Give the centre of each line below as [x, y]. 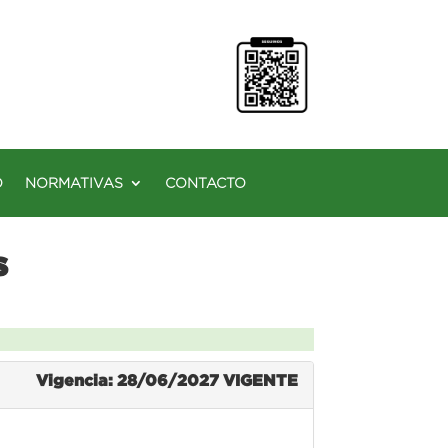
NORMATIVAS [74, 182]
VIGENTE [260, 379]
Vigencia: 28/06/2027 [129, 379]
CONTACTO [205, 182]
